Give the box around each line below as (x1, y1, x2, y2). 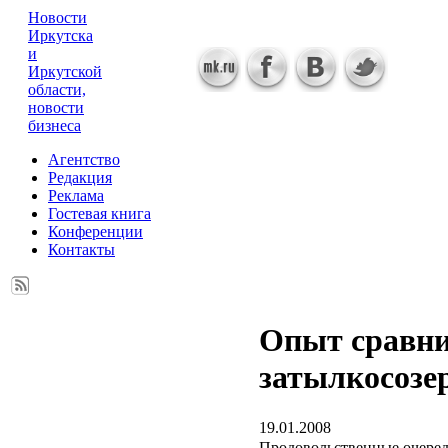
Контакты (48, 241, 115, 258)
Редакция (48, 169, 112, 186)
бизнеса (28, 117, 81, 134)
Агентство (48, 151, 120, 168)
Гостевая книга (48, 205, 151, 222)
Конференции (48, 223, 143, 240)
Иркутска (28, 27, 93, 44)
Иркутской (28, 63, 102, 80)
